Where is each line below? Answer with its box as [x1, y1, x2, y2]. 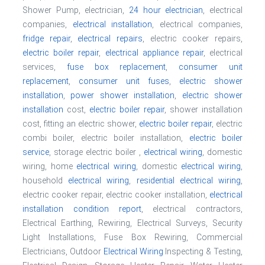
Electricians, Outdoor [22, 247, 104, 256]
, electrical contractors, [141, 204, 243, 214]
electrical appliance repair [105, 48, 203, 57]
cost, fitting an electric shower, [22, 119, 139, 128]
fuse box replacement [66, 62, 166, 72]
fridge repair [22, 34, 70, 43]
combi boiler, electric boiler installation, [22, 133, 189, 143]
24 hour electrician [129, 5, 203, 15]
